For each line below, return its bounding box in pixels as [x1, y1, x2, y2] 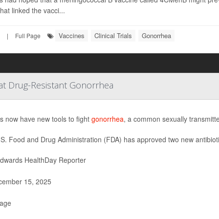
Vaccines [59, 31, 85, 40]
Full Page [15, 31, 41, 40]
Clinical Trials [94, 31, 132, 40]
